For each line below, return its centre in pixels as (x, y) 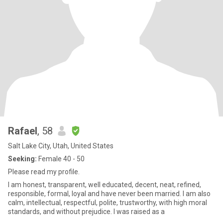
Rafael (23, 131)
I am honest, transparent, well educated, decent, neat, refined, (105, 185)
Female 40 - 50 (61, 159)
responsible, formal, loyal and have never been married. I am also (109, 194)
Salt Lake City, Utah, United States (61, 146)
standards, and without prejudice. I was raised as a (86, 212)
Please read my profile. (44, 172)
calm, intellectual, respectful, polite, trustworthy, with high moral (108, 203)
